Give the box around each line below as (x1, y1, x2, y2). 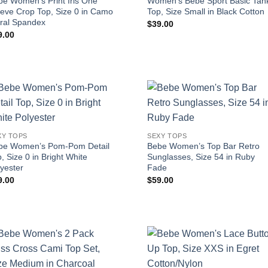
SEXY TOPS (147, 132, 187, 139)
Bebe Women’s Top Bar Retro (147, 141, 260, 151)
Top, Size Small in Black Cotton (147, 7, 265, 17)
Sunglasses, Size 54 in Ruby (147, 152, 255, 162)
